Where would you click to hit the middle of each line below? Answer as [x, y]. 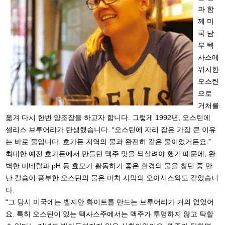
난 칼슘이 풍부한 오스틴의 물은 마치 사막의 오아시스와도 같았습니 [112, 178]
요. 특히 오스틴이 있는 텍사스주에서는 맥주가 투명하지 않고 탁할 [110, 214]
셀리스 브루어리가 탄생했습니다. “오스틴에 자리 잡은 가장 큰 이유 [111, 129]
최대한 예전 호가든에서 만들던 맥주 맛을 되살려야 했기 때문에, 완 [111, 153]
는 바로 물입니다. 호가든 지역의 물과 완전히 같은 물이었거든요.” [108, 141]
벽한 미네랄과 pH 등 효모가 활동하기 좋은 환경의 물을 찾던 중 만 [109, 165]
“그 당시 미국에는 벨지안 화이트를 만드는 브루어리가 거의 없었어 [110, 202]
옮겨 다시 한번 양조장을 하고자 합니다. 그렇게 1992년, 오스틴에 [108, 117]
